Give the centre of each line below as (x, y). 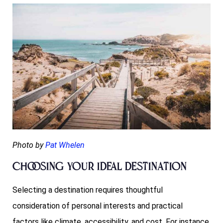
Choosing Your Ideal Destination (100, 168)
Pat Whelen (65, 145)
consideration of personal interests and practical (98, 206)
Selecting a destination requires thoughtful (88, 190)
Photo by (28, 145)
